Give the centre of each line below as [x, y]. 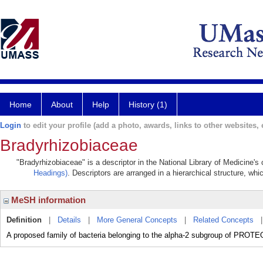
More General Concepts [137, 220]
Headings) [50, 173]
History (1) [148, 104]
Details [69, 220]
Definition [24, 220]
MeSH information [47, 200]
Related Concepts [223, 220]
